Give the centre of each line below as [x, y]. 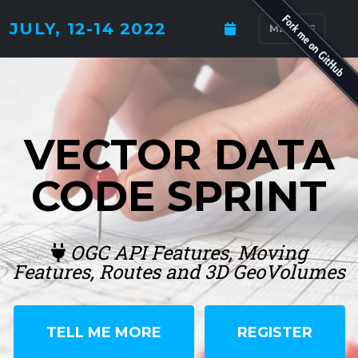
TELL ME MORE [103, 332]
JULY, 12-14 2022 [88, 29]
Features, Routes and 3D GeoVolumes [179, 272]
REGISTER [274, 332]
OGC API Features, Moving [186, 253]
